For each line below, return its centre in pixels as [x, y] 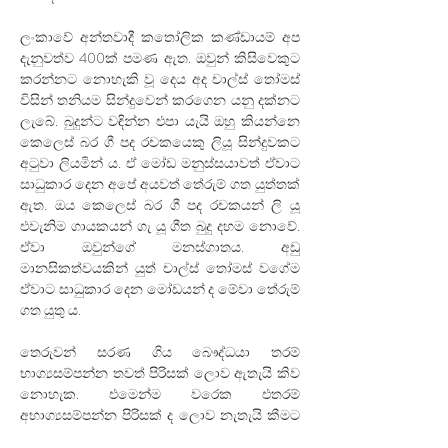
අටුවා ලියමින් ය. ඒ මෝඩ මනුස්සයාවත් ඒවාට [160, 163]
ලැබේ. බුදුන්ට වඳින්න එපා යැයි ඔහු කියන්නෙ [160, 121]
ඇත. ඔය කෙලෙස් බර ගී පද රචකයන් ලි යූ [160, 205]
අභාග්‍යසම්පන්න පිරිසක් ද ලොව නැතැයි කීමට [160, 415]
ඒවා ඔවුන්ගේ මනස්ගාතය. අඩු [160, 247]
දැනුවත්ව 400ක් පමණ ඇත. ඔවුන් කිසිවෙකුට [160, 58]
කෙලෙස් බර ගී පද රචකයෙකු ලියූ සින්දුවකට [160, 142]
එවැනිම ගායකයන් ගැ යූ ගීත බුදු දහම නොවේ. [160, 226]
